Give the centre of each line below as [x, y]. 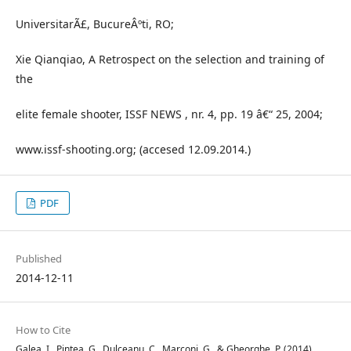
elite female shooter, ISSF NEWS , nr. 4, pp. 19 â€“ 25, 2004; [169, 114]
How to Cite [43, 330]
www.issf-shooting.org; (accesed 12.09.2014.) [133, 149]
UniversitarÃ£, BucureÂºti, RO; [95, 24]
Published [39, 259]
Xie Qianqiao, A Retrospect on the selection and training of [170, 59]
